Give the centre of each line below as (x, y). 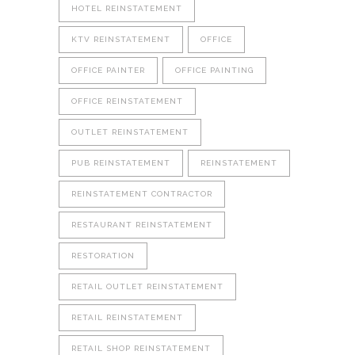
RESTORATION (103, 255)
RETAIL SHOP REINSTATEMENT (141, 348)
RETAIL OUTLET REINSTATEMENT (147, 286)
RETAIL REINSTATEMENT (127, 317)
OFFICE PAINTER (108, 70)
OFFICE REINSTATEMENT (127, 101)
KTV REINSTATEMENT (121, 39)
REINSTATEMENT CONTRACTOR (142, 193)
